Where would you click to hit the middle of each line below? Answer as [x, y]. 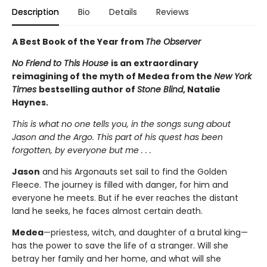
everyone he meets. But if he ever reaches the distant [125, 198]
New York [233, 76]
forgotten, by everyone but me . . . [82, 150]
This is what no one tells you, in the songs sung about [121, 124]
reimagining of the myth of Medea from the [113, 76]
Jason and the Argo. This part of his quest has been [117, 137]
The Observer [173, 41]
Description [35, 12]
